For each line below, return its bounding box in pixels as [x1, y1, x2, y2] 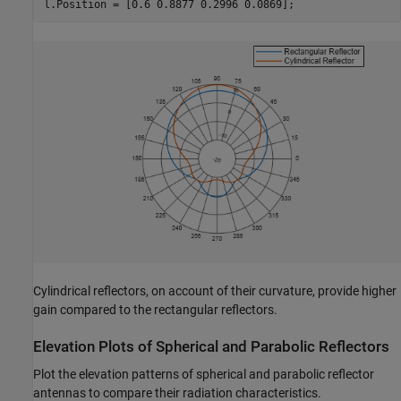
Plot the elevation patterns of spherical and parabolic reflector [33, 367, 374, 382]
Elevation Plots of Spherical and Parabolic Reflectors [33, 337, 389, 355]
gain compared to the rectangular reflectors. [33, 302, 277, 317]
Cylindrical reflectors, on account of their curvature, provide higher [33, 283, 397, 298]
